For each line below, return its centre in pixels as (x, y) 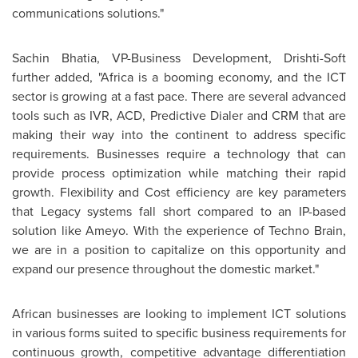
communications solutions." (88, 13)
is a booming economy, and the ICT (240, 77)
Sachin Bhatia (54, 58)
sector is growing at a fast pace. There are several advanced (179, 96)
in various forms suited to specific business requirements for (179, 332)
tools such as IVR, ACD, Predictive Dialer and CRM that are (179, 115)
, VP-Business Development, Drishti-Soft (221, 58)
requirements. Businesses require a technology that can (179, 153)
